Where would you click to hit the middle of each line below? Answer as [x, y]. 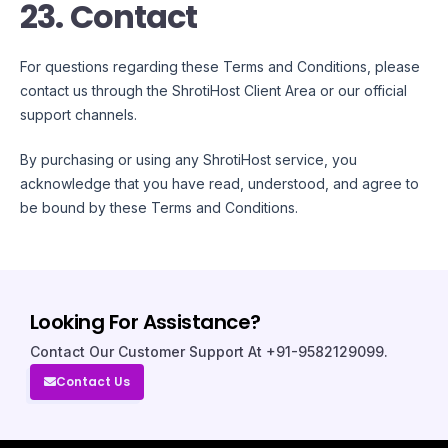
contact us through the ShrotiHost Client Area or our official [213, 91]
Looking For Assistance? [145, 322]
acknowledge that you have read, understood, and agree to [219, 184]
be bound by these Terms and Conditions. [159, 208]
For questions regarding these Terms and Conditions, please [220, 67]
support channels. [78, 115]
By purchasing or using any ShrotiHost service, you [188, 160]
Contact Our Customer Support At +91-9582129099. [209, 352]
